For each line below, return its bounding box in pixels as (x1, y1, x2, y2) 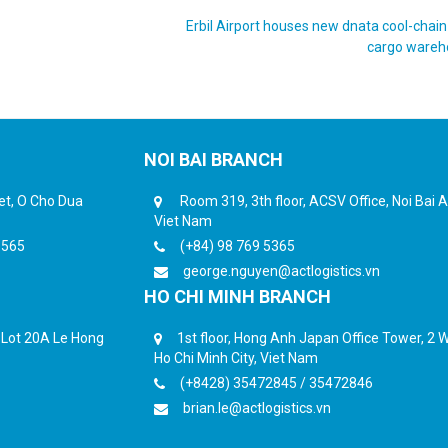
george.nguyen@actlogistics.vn (183, 262, 380, 279)
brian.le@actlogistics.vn (183, 399, 331, 416)
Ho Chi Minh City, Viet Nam (154, 349, 318, 366)
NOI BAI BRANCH (144, 148, 283, 170)
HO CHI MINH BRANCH (144, 285, 331, 307)
